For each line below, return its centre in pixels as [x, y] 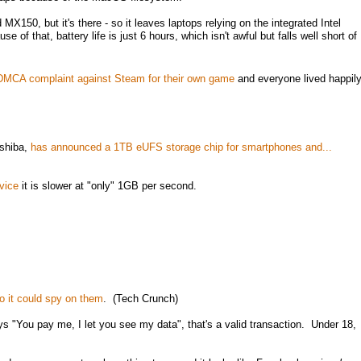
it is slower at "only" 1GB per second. [107, 186]
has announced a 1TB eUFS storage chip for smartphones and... [183, 147]
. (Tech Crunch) [140, 299]
